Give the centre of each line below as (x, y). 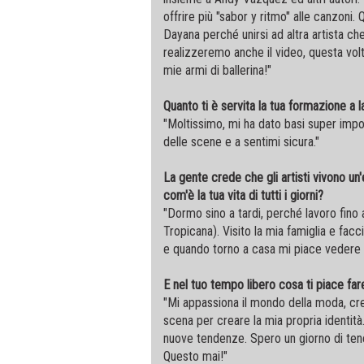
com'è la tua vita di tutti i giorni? (243, 195)
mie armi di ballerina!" (217, 70)
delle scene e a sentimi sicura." (241, 142)
